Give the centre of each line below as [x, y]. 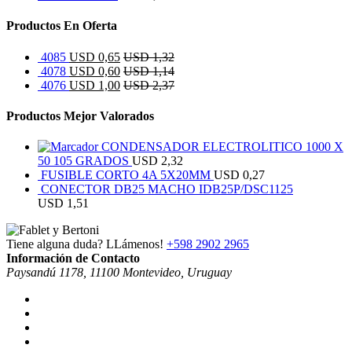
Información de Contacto [73, 258]
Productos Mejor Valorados [80, 115]
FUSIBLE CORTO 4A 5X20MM [126, 175]
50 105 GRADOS [83, 161]
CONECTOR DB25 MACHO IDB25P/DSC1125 [167, 189]
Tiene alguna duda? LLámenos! [85, 244]
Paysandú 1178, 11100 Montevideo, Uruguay [119, 273]
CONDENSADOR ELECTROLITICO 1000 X [222, 147]
